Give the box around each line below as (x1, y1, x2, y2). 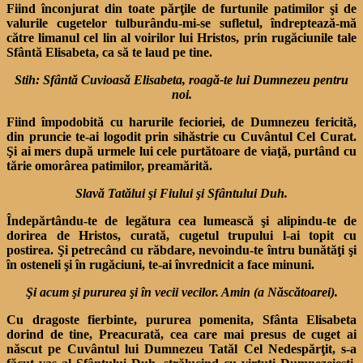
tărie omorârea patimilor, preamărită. (6, 158, 212, 173)
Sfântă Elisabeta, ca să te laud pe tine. (6, 45, 212, 59)
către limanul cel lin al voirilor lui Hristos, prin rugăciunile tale (6, 30, 357, 45)
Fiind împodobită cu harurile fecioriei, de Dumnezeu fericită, (6, 114, 357, 129)
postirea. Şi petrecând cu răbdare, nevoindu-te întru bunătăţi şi (6, 242, 357, 257)
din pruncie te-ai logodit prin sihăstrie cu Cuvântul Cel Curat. (6, 129, 357, 143)
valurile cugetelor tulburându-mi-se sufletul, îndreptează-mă (6, 15, 357, 30)
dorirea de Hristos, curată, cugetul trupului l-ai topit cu (6, 228, 357, 242)
